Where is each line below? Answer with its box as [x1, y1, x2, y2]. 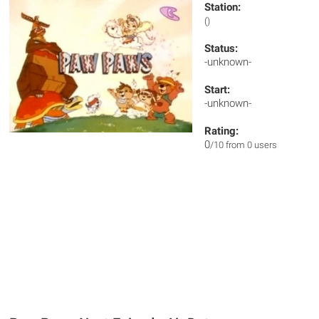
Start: [204, 83, 231, 96]
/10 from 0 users [210, 140, 278, 150]
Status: [204, 42, 239, 55]
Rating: [204, 125, 239, 137]
